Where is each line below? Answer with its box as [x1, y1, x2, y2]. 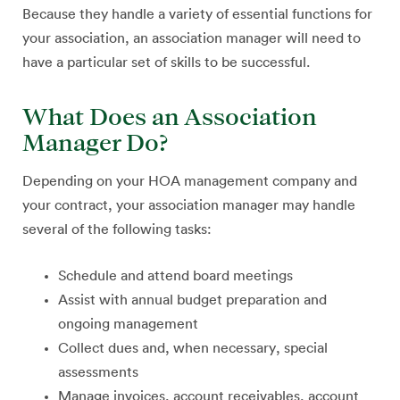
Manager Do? [22, 129, 169, 155]
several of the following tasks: [22, 222, 212, 237]
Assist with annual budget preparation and [58, 293, 327, 307]
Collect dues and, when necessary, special [58, 341, 328, 355]
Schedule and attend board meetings [58, 269, 293, 283]
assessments [58, 365, 138, 379]
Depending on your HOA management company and [22, 174, 357, 188]
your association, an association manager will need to [22, 31, 361, 46]
